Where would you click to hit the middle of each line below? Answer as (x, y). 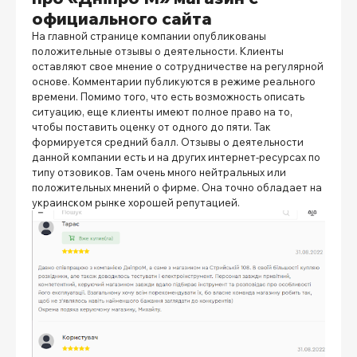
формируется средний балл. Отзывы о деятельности (168, 142)
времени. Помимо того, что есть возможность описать (168, 97)
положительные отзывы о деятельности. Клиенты (158, 51)
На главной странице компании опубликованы (149, 36)
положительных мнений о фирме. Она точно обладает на (177, 188)
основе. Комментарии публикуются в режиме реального (174, 82)
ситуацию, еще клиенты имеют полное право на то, (162, 112)
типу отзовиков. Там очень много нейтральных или (159, 173)
